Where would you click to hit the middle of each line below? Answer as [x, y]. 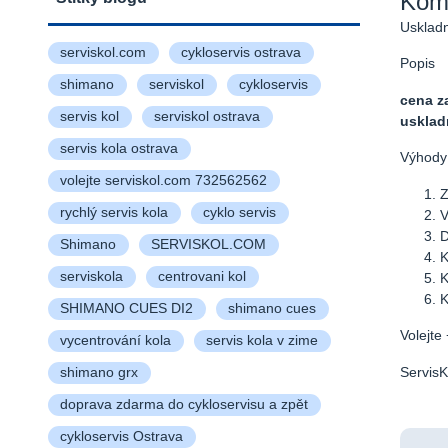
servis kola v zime [261, 340]
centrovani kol [201, 276]
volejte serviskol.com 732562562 [163, 180]
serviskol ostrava [206, 116]
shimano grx [98, 372]
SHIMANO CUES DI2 [126, 308]
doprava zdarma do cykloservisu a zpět [183, 404]
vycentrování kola [115, 340]
